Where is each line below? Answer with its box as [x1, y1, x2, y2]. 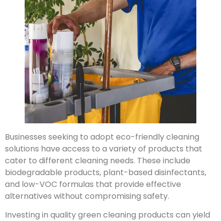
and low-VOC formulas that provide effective [5, 178, 181, 190]
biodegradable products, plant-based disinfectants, [5, 166, 206, 178]
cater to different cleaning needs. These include [5, 154, 190, 166]
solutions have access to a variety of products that [5, 143, 202, 154]
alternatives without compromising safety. [5, 190, 169, 202]
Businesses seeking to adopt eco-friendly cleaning [5, 131, 199, 143]
